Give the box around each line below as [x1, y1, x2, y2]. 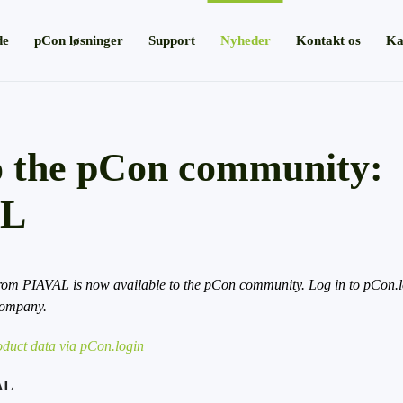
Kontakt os [295, 33, 361, 48]
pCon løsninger [33, 33, 123, 48]
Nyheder [219, 33, 271, 48]
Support [148, 33, 195, 48]
